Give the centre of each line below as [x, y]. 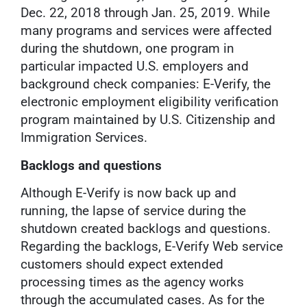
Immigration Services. [84, 138]
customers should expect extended [122, 265]
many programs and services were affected [146, 31]
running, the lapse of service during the [133, 211]
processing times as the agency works [132, 282]
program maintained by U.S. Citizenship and [148, 120]
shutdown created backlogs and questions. [146, 229]
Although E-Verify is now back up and [128, 193]
